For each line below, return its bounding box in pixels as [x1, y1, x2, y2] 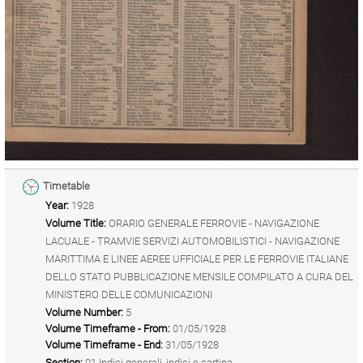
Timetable [43, 180, 90, 193]
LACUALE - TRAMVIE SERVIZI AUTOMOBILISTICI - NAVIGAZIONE [45, 234, 340, 247]
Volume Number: [45, 305, 123, 318]
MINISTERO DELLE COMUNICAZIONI [45, 288, 212, 301]
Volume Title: [45, 216, 106, 229]
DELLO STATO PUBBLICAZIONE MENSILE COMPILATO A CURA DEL [45, 270, 353, 283]
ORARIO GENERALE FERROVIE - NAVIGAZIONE [109, 216, 319, 229]
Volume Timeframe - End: [45, 338, 163, 351]
